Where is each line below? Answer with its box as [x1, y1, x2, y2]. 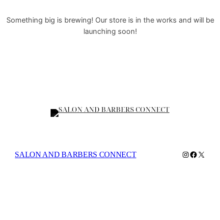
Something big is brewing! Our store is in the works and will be [6, 15, 214, 25]
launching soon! [83, 27, 137, 36]
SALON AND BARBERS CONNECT [15, 150, 137, 159]
